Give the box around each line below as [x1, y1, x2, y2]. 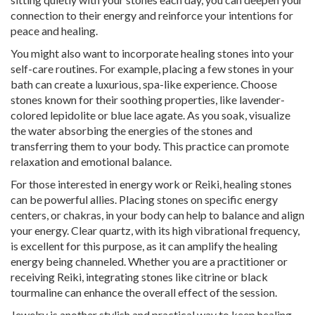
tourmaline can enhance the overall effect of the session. [11, 285, 277, 300]
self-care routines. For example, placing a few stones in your [11, 62, 294, 76]
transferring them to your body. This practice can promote [11, 139, 289, 153]
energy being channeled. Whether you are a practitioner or [11, 255, 288, 269]
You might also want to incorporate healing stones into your [11, 46, 294, 60]
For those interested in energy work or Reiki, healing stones [11, 177, 292, 191]
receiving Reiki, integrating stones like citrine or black [11, 270, 268, 284]
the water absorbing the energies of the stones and [11, 124, 252, 138]
